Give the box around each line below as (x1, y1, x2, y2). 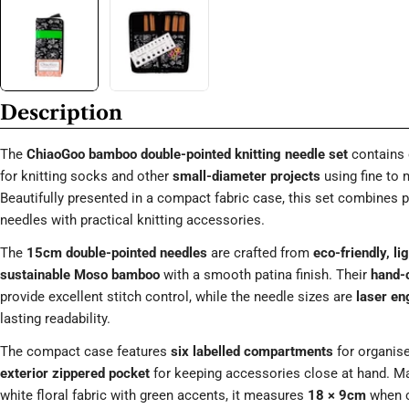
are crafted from (207, 245, 313, 262)
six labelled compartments (171, 343, 333, 361)
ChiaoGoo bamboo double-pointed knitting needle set (26, 146, 348, 163)
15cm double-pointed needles (26, 245, 207, 262)
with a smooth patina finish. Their (160, 267, 371, 284)
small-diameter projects (173, 168, 320, 185)
